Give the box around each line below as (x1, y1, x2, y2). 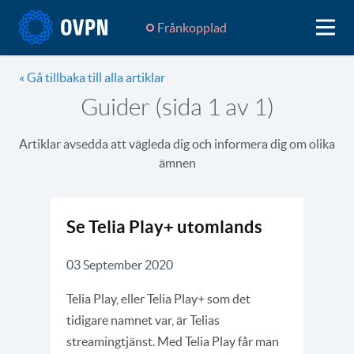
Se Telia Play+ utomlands (66, 217, 262, 236)
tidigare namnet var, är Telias (66, 313, 220, 327)
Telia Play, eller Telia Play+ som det (66, 292, 250, 306)
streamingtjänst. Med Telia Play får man (66, 334, 279, 348)
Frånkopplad (157, 20, 227, 35)
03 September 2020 (66, 258, 173, 272)
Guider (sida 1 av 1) (80, 94, 274, 120)
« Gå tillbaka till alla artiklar (19, 70, 165, 85)
